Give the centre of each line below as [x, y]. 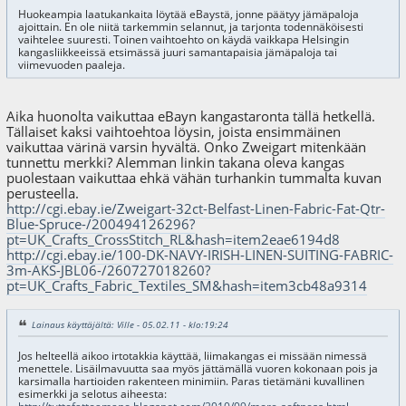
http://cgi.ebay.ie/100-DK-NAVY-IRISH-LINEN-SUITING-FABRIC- [200, 254]
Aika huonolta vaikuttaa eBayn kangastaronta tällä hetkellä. [191, 116]
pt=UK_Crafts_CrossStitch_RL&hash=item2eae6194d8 [174, 239]
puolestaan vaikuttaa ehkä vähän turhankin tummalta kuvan [194, 177]
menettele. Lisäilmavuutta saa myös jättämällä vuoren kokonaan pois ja [198, 368]
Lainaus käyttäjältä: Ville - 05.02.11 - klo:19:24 [130, 324]
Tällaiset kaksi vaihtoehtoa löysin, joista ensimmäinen [174, 131]
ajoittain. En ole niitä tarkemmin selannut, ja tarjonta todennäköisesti [190, 27]
